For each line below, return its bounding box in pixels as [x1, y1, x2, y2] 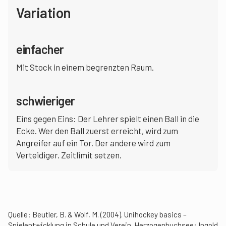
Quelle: [8, 210, 32, 219]
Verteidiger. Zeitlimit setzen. [16, 150, 122, 160]
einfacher [16, 42, 64, 56]
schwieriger [16, 93, 75, 108]
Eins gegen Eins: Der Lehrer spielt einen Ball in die [16, 114, 199, 124]
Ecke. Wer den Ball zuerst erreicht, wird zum [16, 126, 178, 136]
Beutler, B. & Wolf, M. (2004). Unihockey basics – [32, 210, 187, 219]
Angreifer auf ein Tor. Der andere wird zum [16, 138, 171, 148]
